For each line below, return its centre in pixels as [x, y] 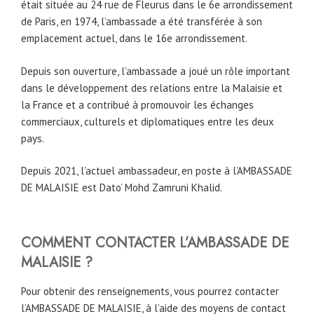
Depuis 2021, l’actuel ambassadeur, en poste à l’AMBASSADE [157, 171]
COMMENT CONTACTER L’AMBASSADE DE [155, 243]
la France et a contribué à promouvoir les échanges [137, 104]
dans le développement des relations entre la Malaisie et [152, 88]
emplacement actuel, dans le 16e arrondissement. [134, 39]
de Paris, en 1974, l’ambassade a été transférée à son [142, 22]
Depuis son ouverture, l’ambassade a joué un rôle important [156, 71]
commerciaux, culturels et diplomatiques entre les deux [148, 121]
